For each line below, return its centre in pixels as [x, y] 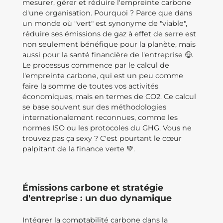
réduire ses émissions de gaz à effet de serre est [109, 34]
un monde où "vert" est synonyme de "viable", [105, 23]
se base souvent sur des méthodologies [94, 107]
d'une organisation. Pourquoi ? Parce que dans [107, 13]
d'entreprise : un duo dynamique [97, 198]
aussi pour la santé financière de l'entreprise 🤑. [108, 55]
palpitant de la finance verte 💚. [79, 149]
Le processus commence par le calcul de [96, 65]
